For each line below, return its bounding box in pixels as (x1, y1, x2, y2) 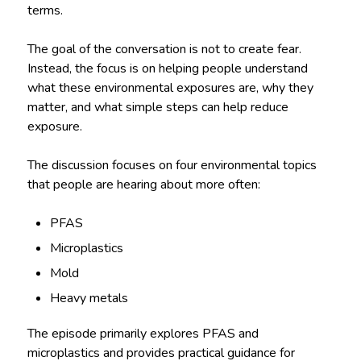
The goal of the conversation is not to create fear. (27, 40, 301, 59)
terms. (27, 2, 63, 20)
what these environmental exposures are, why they (27, 79, 313, 98)
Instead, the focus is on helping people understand (27, 60, 308, 78)
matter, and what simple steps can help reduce (27, 98, 288, 117)
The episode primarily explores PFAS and (27, 325, 259, 343)
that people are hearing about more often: (27, 176, 260, 194)
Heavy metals (50, 289, 129, 308)
